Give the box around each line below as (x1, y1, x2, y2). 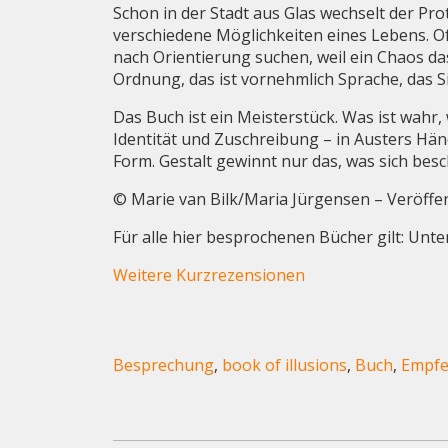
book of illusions (222, 353, 348, 376)
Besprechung (113, 353, 215, 376)
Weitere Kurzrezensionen (113, 263, 306, 286)
